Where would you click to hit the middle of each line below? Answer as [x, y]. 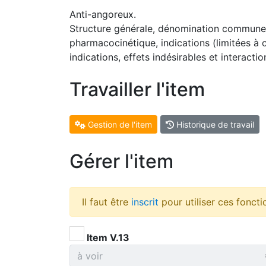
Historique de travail [214, 124]
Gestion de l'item [118, 124]
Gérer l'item [121, 161]
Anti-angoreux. [103, 14]
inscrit [145, 202]
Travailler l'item [137, 89]
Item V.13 [107, 237]
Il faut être [107, 202]
